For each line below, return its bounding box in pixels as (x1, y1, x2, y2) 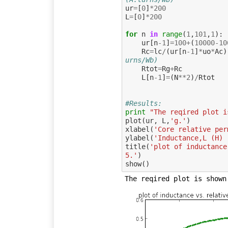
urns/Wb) (125, 56, 158, 65)
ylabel (125, 134, 150, 142)
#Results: (125, 99, 162, 108)
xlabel (125, 125, 150, 134)
